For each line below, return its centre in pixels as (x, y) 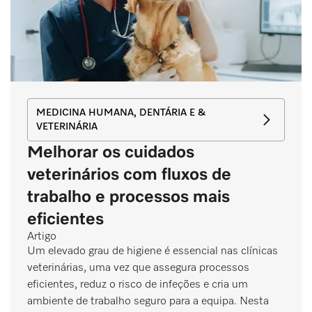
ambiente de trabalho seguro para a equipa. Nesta (148, 301)
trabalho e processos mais (128, 197)
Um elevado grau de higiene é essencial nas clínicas (153, 251)
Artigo (42, 236)
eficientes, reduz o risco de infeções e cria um (138, 284)
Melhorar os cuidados (111, 152)
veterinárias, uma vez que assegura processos (138, 268)
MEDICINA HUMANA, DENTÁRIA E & (121, 112)
